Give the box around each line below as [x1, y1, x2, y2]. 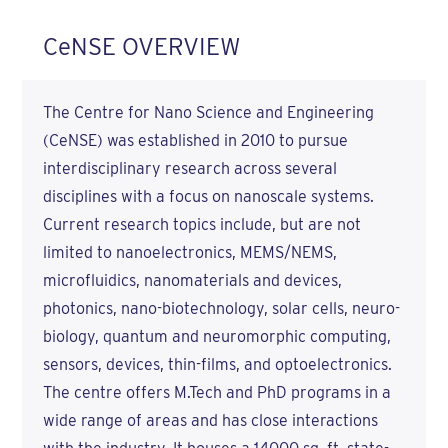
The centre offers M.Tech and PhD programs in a [42, 383, 391, 403]
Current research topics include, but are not [42, 215, 361, 235]
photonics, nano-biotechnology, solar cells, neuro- [42, 299, 400, 319]
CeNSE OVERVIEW [42, 32, 241, 62]
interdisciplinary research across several [42, 159, 337, 179]
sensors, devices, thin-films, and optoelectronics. [42, 355, 392, 375]
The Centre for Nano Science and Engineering [42, 103, 374, 123]
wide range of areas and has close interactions [42, 411, 378, 431]
